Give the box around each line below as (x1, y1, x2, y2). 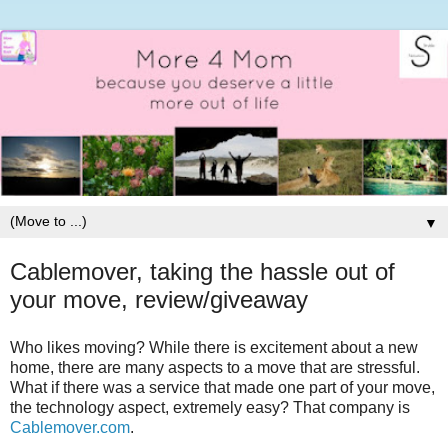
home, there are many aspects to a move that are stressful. (10, 358, 420, 376)
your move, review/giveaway (10, 285, 308, 313)
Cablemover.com (10, 418, 130, 436)
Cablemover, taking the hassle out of (10, 257, 395, 285)
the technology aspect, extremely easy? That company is (10, 398, 410, 416)
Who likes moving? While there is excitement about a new (10, 338, 418, 356)
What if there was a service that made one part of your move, (10, 378, 435, 396)
